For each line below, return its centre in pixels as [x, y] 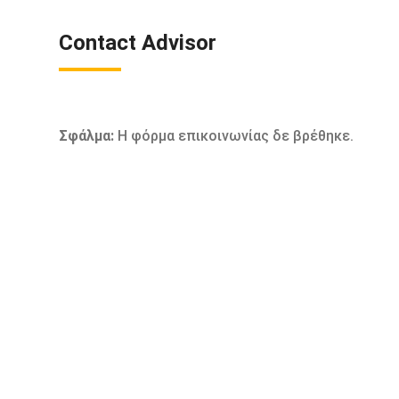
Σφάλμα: [86, 136]
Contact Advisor [138, 43]
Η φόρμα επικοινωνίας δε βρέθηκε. [234, 136]
